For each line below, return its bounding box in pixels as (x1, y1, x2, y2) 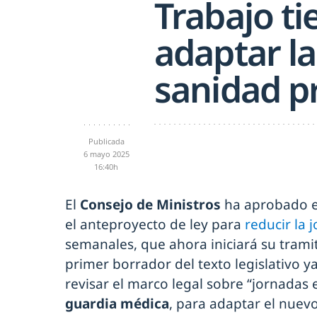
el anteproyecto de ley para (65, 214, 245, 234)
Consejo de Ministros (80, 195, 221, 214)
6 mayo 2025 (83, 148, 129, 159)
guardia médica (65, 294, 169, 313)
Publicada (88, 135, 125, 146)
